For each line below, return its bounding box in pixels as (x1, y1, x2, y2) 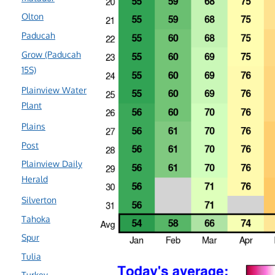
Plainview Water (21, 85, 87, 95)
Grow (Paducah (21, 49, 81, 60)
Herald (21, 174, 48, 184)
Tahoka (21, 214, 50, 224)
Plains (21, 121, 45, 131)
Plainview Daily (21, 158, 82, 169)
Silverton (21, 195, 56, 205)
